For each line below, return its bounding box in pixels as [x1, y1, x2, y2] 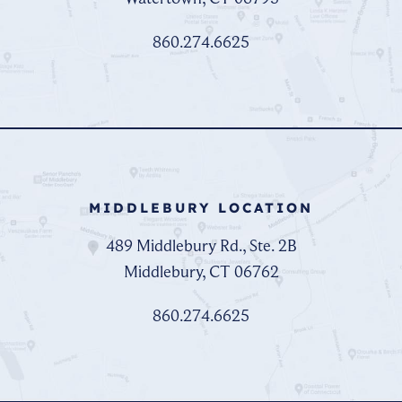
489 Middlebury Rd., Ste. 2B [105, 234, 297, 257]
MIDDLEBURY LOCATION [89, 198, 313, 216]
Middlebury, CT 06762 [123, 260, 279, 283]
